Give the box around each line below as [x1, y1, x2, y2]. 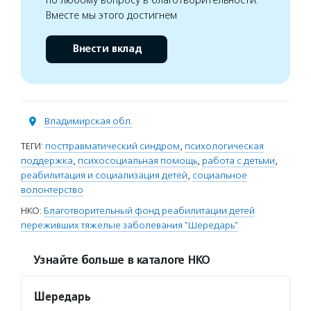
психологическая [185, 140, 264, 152]
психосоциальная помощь [78, 155, 197, 167]
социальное [192, 169, 247, 181]
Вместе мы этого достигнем [46, 9, 177, 22]
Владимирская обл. [44, 115, 133, 127]
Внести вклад [72, 42, 142, 56]
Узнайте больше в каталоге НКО [33, 253, 210, 267]
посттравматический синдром [45, 140, 180, 152]
